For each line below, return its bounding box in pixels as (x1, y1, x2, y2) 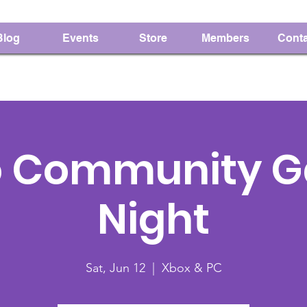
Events (62, 32, 99, 45)
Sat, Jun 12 (85, 260, 145, 275)
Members (201, 32, 249, 45)
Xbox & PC (161, 260, 222, 275)
